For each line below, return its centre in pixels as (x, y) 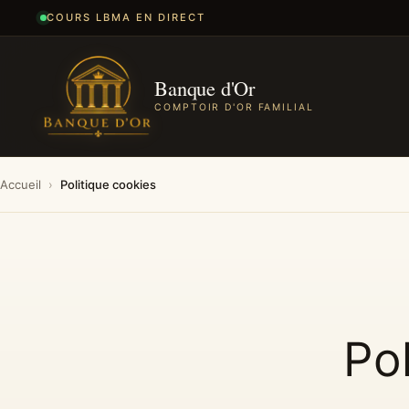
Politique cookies (108, 185)
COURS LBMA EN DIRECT (126, 18)
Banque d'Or (204, 88)
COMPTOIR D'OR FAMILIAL (234, 108)
